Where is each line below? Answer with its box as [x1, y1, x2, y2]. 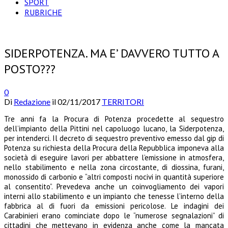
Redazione [14, 96, 50, 106]
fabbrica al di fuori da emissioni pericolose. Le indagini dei [4, 201, 224, 211]
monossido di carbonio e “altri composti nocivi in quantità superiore [4, 172, 224, 182]
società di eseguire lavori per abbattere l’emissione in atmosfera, [4, 152, 224, 162]
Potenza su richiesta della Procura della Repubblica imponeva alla [4, 142, 224, 153]
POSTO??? [4, 61, 55, 77]
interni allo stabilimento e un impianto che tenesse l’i [4, 191, 183, 201]
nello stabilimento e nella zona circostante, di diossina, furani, [4, 162, 224, 172]
